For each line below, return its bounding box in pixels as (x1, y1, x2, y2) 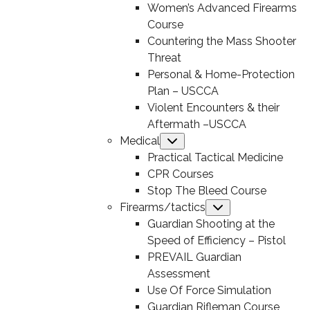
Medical (119, 134, 160, 147)
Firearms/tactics (119, 201, 206, 214)
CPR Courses (147, 167, 214, 181)
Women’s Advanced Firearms (147, 1, 297, 15)
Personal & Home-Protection (147, 68, 295, 81)
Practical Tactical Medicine (147, 151, 283, 164)
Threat (147, 51, 181, 64)
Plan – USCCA (147, 84, 219, 98)
